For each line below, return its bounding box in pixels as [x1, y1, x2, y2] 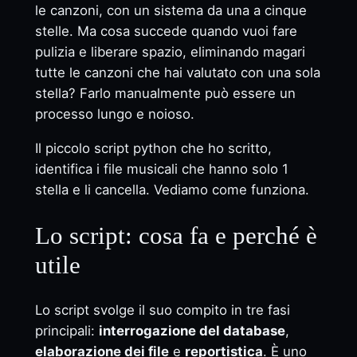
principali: [34, 323, 99, 339]
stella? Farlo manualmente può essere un [34, 85, 296, 102]
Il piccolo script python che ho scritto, [34, 139, 272, 156]
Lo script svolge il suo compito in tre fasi [34, 302, 290, 319]
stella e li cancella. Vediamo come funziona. [34, 181, 309, 198]
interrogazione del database [98, 323, 285, 339]
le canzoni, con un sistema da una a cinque [34, 2, 307, 19]
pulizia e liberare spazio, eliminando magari [34, 44, 305, 61]
